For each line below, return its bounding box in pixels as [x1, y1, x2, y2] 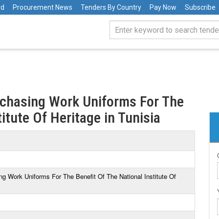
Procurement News [13, 3, 72, 11]
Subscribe [185, 3, 216, 11]
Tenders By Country [81, 3, 141, 11]
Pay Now [150, 3, 176, 11]
